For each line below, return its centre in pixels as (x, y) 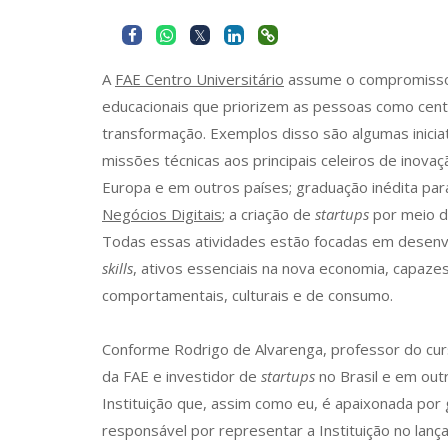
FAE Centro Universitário (199, 79)
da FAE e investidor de (181, 376)
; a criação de (268, 214)
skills (117, 268)
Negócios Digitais (162, 214)
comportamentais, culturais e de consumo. (247, 295)
